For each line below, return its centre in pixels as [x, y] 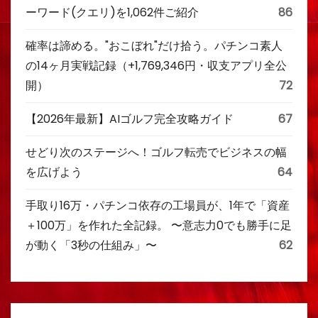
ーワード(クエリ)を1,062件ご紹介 [112, 12]
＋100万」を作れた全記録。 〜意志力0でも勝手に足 [159, 225]
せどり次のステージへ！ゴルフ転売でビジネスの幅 [156, 152]
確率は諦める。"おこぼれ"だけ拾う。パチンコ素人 [154, 45]
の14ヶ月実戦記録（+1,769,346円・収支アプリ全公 [156, 65]
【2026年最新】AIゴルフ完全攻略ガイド [130, 119]
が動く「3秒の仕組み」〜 [91, 245]
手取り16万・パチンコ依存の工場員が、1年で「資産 [158, 205]
